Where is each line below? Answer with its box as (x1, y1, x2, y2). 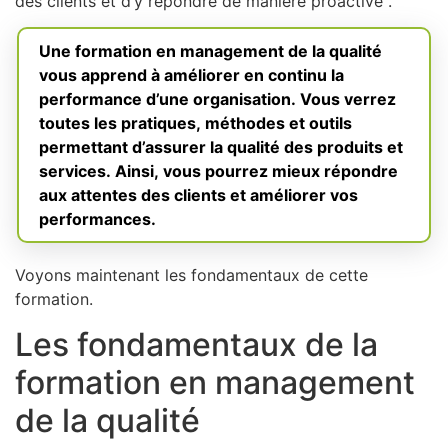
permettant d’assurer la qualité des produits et (39, 137, 403, 158)
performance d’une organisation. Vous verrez (39, 89, 396, 110)
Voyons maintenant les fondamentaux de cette (15, 265, 368, 286)
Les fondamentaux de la (15, 324, 378, 364)
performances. (39, 209, 156, 230)
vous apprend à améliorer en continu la (39, 65, 344, 86)
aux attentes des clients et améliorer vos (39, 185, 358, 206)
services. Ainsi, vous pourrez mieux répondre (39, 161, 398, 182)
